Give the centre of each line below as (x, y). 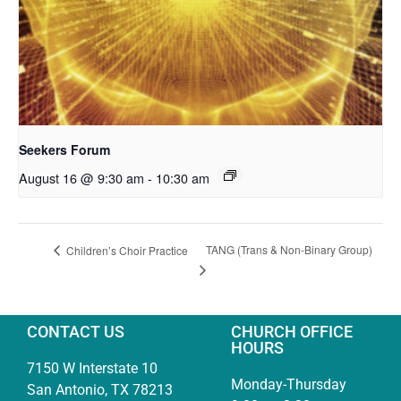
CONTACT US (76, 331)
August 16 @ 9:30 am (81, 177)
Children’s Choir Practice (126, 250)
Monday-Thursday (289, 384)
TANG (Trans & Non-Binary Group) (290, 250)
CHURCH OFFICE (292, 331)
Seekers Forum (64, 149)
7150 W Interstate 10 (92, 368)
